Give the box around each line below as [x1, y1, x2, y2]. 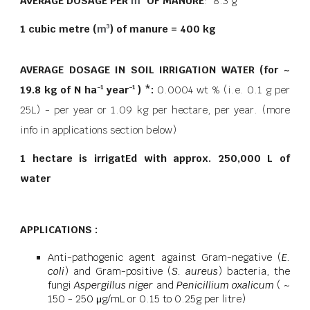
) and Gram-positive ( [64, 264, 172, 277]
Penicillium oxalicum [176, 277, 274, 291]
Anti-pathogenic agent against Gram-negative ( [48, 250, 282, 264]
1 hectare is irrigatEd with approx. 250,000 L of [20, 151, 290, 165]
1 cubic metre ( [20, 21, 98, 35]
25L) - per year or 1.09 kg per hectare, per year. [20, 102, 262, 116]
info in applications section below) [20, 122, 177, 136]
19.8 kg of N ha [20, 82, 98, 96]
